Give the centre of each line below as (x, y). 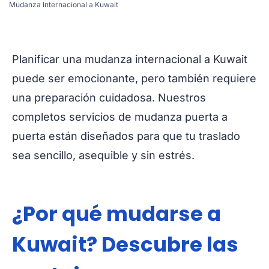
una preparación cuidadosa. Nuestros (109, 98)
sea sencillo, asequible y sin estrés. (103, 156)
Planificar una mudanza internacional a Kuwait (130, 59)
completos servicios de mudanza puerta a (120, 117)
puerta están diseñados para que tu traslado (126, 136)
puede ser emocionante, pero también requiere (134, 79)
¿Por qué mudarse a (116, 214)
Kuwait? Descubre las (125, 245)
